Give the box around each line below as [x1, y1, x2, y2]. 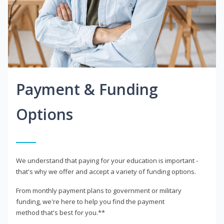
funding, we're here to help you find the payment [16, 197, 164, 206]
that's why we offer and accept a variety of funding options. [16, 167, 196, 176]
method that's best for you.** [16, 208, 105, 217]
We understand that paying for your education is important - [16, 156, 198, 165]
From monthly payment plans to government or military [16, 186, 181, 195]
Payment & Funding [16, 79, 158, 100]
